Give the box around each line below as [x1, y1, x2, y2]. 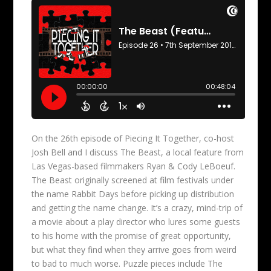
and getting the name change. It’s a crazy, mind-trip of [31, 201, 243, 214]
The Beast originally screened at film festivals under [31, 174, 234, 186]
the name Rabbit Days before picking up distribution [31, 188, 235, 200]
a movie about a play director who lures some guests [31, 215, 241, 227]
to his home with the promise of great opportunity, [31, 229, 232, 241]
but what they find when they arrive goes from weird [31, 243, 237, 255]
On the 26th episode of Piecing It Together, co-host [31, 132, 235, 144]
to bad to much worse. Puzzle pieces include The [31, 257, 223, 269]
